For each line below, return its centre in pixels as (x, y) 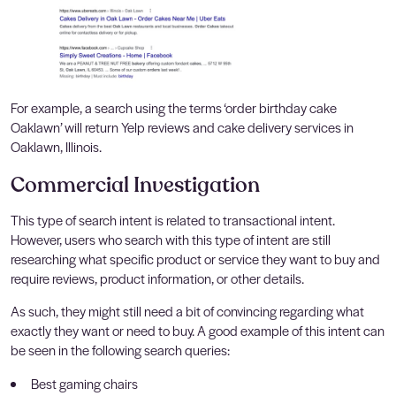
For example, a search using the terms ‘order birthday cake (174, 107)
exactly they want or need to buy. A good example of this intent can (198, 330)
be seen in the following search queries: (120, 349)
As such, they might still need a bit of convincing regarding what (187, 310)
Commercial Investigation (135, 185)
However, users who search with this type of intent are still (171, 239)
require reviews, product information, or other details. (157, 278)
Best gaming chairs (84, 383)
